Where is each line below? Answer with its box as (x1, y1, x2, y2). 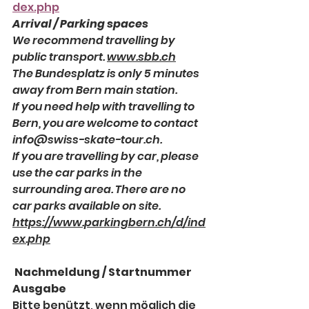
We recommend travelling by (12, 32, 177, 49)
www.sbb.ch (107, 49, 176, 66)
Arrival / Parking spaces (12, 16, 148, 32)
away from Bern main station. (12, 82, 177, 99)
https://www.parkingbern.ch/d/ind (12, 215, 206, 231)
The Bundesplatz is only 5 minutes (12, 66, 201, 82)
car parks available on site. (12, 198, 163, 215)
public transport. (12, 49, 107, 66)
